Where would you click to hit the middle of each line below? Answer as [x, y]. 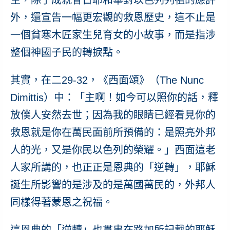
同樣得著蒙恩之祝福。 [63, 202]
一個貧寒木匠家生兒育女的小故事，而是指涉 [113, 35]
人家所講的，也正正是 [61, 167]
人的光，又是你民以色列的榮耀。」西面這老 [113, 150]
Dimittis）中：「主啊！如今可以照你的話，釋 [114, 97]
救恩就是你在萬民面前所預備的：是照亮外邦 [113, 132]
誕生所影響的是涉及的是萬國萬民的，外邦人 [113, 185]
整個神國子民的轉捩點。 [66, 52]
